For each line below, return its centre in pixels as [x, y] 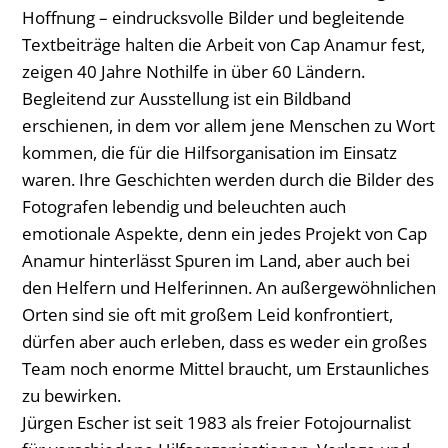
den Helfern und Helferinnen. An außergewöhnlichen [229, 287]
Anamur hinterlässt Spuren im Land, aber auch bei [216, 260]
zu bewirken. [71, 395]
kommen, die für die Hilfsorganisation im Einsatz [209, 152]
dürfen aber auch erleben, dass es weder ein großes [224, 341]
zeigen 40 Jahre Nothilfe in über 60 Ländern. [193, 71]
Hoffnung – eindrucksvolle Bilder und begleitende [213, 17]
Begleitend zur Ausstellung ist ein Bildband [186, 98]
